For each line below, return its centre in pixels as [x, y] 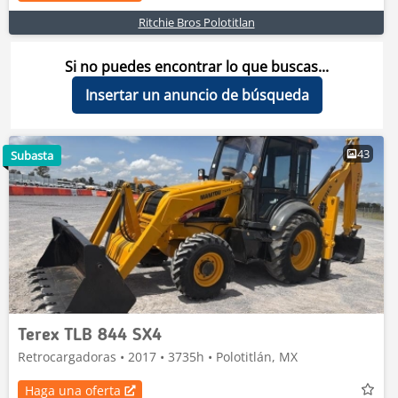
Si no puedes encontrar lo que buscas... [197, 67]
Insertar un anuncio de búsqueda [197, 95]
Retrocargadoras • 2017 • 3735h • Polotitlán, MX [158, 357]
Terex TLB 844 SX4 [90, 336]
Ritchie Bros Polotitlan [196, 22]
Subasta [32, 155]
